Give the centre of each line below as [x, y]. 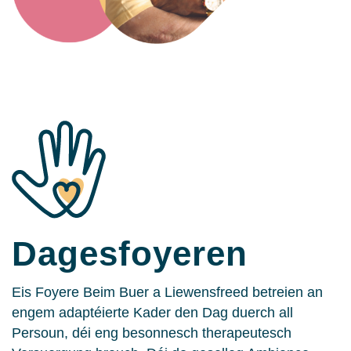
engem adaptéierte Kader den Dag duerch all [152, 313]
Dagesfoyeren [130, 254]
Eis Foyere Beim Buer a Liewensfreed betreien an [167, 293]
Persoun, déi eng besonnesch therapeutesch [152, 333]
